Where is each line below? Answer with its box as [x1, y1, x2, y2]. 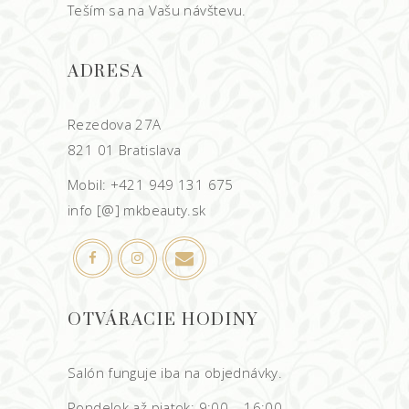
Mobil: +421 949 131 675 [68, 175, 234, 194]
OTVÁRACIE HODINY [68, 309, 259, 330]
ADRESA [68, 61, 144, 82]
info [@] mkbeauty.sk [68, 201, 206, 219]
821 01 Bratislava [68, 141, 182, 159]
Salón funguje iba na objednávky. [68, 363, 282, 382]
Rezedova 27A [68, 115, 162, 133]
